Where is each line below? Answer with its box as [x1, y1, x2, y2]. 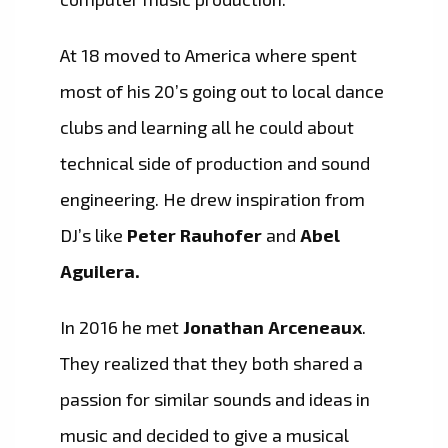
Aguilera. [60, 260, 140, 283]
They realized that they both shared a [60, 352, 363, 375]
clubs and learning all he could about [60, 116, 354, 139]
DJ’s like [60, 224, 127, 247]
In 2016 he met [60, 316, 183, 339]
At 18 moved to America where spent [60, 44, 357, 67]
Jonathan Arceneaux [183, 316, 362, 339]
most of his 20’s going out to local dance [60, 80, 384, 103]
